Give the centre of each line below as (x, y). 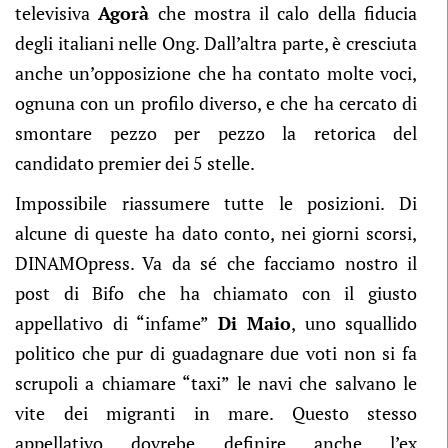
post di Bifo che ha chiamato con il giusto (216, 293)
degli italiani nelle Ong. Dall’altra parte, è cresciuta (216, 43)
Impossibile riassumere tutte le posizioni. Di (216, 203)
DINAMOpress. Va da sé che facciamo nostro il (216, 263)
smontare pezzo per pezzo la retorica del (216, 133)
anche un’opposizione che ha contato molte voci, (216, 73)
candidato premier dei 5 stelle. (135, 163)
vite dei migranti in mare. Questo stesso (216, 413)
